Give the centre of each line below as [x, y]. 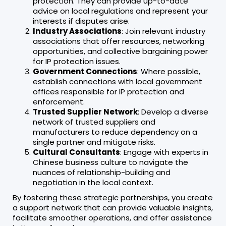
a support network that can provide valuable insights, [113, 207]
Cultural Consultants [76, 152]
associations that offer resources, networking [119, 41]
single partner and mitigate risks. [94, 142]
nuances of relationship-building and [102, 172]
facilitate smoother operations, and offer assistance [112, 217]
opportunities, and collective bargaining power [120, 51]
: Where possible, [169, 71]
